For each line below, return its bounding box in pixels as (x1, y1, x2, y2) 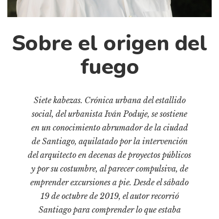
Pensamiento (7, 204, 50, 213)
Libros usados (7, 141, 54, 151)
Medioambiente (7, 173, 59, 182)
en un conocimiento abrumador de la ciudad (31, 122, 188, 132)
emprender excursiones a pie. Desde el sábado (30, 177, 189, 187)
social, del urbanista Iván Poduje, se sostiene (32, 109, 187, 119)
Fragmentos (7, 43, 47, 52)
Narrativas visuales (7, 188, 69, 197)
